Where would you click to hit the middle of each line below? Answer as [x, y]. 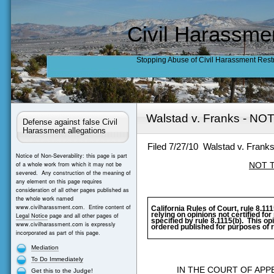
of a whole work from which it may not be [68, 164]
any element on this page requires [59, 181]
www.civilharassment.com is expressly [65, 224]
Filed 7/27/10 [172, 147]
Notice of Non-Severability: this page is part [71, 155]
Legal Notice [31, 215]
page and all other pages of [83, 215]
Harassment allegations [64, 131]
